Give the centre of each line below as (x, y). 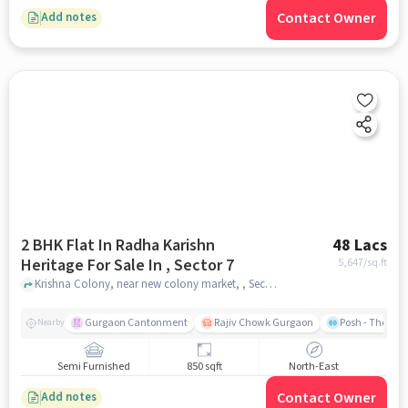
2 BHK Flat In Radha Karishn (117, 245)
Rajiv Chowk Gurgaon (263, 322)
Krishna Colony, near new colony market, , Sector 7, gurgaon (270, 285)
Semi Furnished (94, 367)
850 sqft (204, 367)
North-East (314, 367)
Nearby (51, 323)
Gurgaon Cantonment (136, 322)
